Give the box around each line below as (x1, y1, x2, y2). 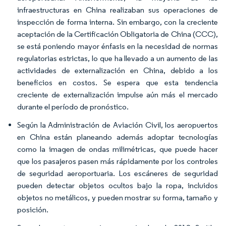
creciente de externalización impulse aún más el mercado (17, 90, 218, 99)
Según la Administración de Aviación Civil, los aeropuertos (17, 120, 218, 130)
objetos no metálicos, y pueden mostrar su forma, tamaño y (17, 193, 218, 202)
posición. (17, 205, 48, 214)
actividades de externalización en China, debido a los (17, 66, 218, 75)
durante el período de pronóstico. (17, 102, 129, 111)
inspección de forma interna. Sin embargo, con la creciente (17, 17, 218, 27)
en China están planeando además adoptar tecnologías (17, 132, 218, 142)
